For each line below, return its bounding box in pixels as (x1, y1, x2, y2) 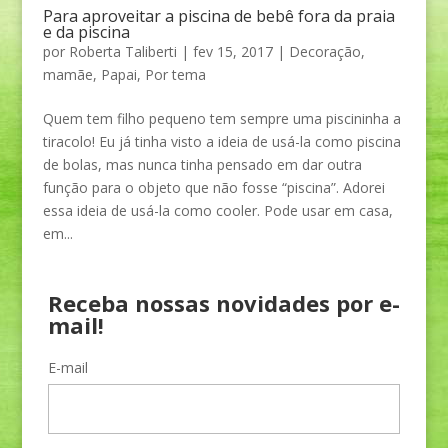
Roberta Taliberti (68, 42, 177, 62)
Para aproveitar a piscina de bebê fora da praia (42, 5, 395, 28)
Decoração (288, 42, 361, 62)
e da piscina (42, 21, 130, 44)
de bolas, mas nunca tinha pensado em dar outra (42, 155, 362, 175)
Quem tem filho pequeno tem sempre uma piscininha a (42, 109, 401, 129)
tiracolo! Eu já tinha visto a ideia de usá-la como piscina (42, 132, 401, 152)
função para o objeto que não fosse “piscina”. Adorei (42, 178, 385, 198)
